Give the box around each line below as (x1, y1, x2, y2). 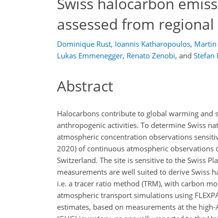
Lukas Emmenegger (57, 51, 123, 60)
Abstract (57, 76, 113, 96)
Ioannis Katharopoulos (115, 39, 190, 49)
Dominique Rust (57, 39, 111, 49)
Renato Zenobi (127, 51, 175, 60)
